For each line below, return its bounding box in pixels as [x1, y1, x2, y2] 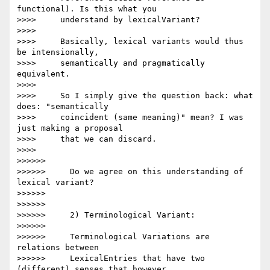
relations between [17, 243, 99, 253]
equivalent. [17, 69, 70, 79]
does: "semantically [17, 102, 108, 111]
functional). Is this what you [17, 4, 157, 14]
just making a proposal [17, 124, 123, 133]
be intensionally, [17, 48, 99, 57]
